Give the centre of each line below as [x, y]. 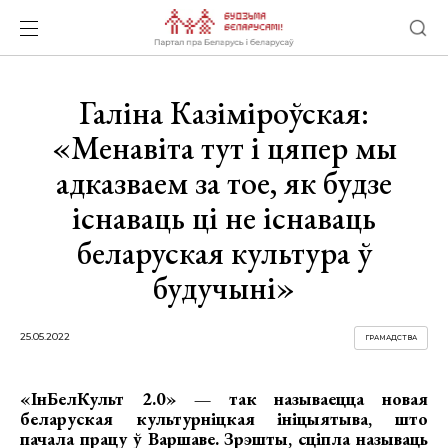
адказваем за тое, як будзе [224, 183]
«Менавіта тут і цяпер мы [224, 148]
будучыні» [224, 288]
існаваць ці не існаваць [224, 218]
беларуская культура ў [224, 253]
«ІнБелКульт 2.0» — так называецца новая [224, 398]
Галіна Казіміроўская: [224, 113]
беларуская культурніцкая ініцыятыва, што [224, 418]
